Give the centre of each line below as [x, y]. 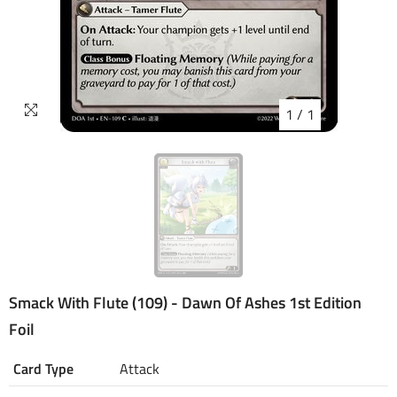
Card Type [43, 369]
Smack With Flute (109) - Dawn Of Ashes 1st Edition [185, 303]
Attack [140, 369]
